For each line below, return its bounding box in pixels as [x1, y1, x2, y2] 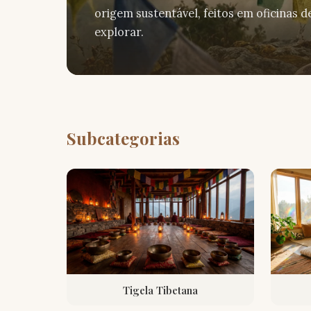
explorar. [94, 25, 144, 40]
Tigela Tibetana [123, 283, 198, 297]
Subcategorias [67, 127, 180, 150]
